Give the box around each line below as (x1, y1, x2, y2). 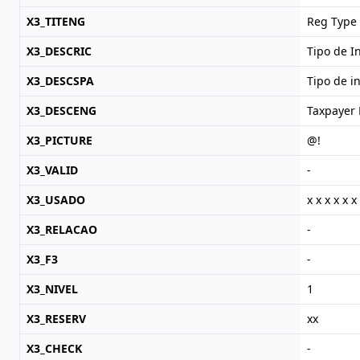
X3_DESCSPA (27, 73, 94, 88)
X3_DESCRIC (27, 43, 92, 59)
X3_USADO (27, 192, 85, 207)
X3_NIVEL (27, 281, 78, 297)
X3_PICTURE (27, 133, 92, 148)
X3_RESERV (27, 311, 86, 326)
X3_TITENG (27, 14, 85, 29)
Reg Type (307, 14, 357, 29)
